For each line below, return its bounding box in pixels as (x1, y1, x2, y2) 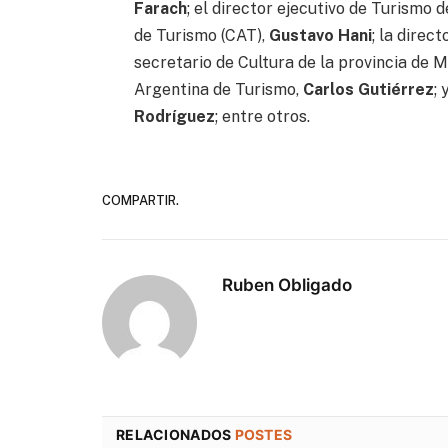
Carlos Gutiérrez (303, 79, 435, 99)
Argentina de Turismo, (134, 79, 304, 99)
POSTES (234, 425, 293, 443)
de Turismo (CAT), (134, 25, 270, 45)
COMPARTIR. (102, 193, 179, 209)
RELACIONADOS (116, 425, 235, 443)
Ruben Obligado (222, 274, 352, 295)
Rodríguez (134, 106, 216, 126)
